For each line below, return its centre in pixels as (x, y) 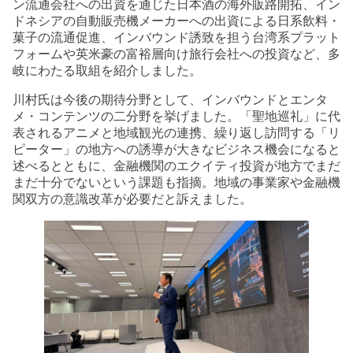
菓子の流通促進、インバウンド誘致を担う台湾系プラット (176, 38)
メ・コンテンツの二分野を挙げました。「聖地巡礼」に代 (176, 117)
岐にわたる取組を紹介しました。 (107, 71)
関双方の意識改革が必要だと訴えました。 (132, 199)
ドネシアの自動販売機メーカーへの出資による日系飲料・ (176, 21)
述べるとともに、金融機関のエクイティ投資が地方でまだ (176, 166)
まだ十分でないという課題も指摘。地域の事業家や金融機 (176, 183)
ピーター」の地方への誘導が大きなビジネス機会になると (176, 150)
